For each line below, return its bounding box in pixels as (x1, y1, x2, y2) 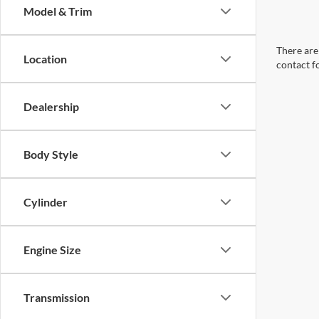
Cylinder (23, 195, 68, 209)
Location (23, 52, 67, 66)
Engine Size (23, 243, 81, 256)
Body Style (23, 147, 78, 161)
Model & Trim (23, 4, 92, 18)
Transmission (23, 291, 90, 304)
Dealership (23, 100, 79, 113)
